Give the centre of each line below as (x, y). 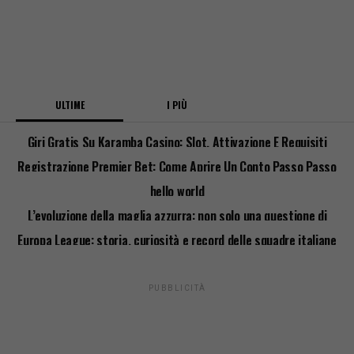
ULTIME (70, 105)
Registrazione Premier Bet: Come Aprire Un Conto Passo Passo (177, 167)
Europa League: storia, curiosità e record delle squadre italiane (177, 241)
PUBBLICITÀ (177, 288)
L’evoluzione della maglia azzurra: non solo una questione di (177, 216)
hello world (177, 192)
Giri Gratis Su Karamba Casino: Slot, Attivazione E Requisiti (177, 143)
